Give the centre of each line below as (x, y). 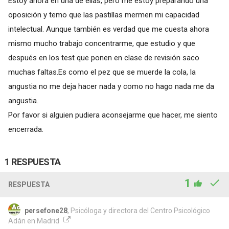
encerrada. (26, 129)
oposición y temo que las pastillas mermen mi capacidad (104, 15)
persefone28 (46, 210)
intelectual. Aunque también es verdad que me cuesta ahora (108, 29)
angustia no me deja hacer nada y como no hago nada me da (111, 86)
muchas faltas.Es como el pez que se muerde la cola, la (102, 72)
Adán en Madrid (33, 221)
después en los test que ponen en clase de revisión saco (104, 58)
